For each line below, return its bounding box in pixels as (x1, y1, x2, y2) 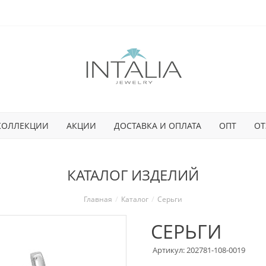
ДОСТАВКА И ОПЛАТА (113, 119, 201, 131)
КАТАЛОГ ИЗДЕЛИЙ (67, 165, 199, 185)
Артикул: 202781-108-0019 (153, 245, 245, 255)
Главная (84, 194, 112, 204)
